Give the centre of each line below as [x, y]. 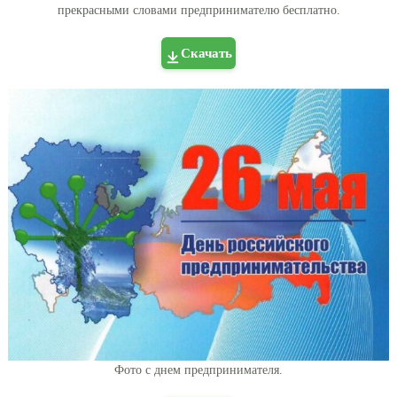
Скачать [206, 54]
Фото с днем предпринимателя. [198, 370]
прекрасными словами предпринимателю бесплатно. [198, 11]
